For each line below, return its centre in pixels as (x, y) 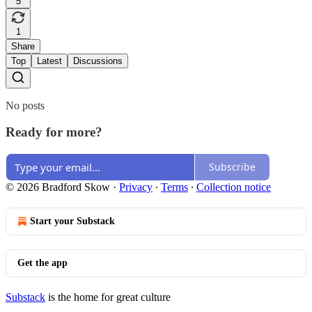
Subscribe (232, 167)
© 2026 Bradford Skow (58, 187)
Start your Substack (72, 221)
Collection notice (234, 187)
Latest (49, 61)
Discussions (98, 61)
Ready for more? (54, 132)
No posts (25, 105)
